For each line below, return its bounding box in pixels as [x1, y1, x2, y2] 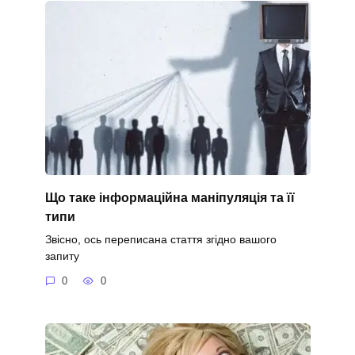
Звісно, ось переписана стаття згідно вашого [44, 232, 277, 246]
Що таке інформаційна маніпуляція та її [44, 190, 295, 204]
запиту [44, 249, 79, 262]
